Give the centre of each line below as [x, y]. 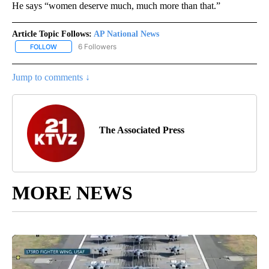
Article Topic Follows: [52, 34]
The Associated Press [142, 130]
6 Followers [97, 46]
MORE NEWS [72, 192]
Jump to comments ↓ [51, 77]
